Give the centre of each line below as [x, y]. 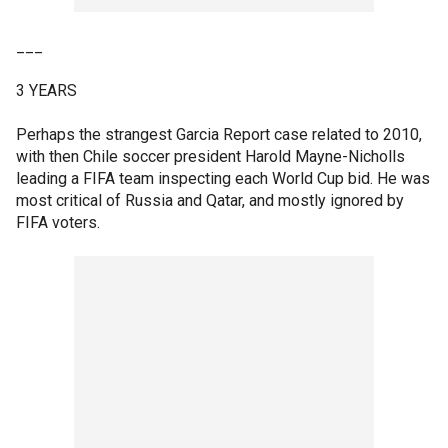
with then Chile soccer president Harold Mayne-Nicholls [210, 156]
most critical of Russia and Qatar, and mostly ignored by [210, 200]
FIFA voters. [58, 222]
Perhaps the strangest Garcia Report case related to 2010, [219, 134]
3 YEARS [46, 90]
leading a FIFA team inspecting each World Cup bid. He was [223, 178]
